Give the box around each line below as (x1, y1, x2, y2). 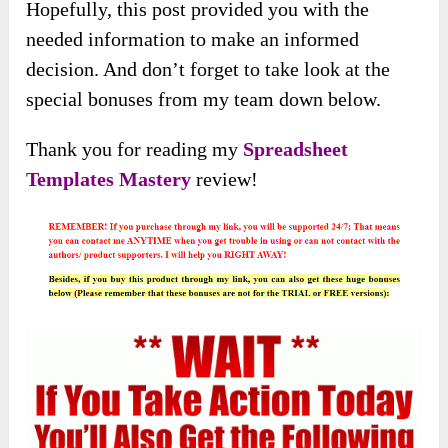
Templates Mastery (26, 168, 192, 191)
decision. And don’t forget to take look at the (26, 58, 391, 81)
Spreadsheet (243, 138, 349, 161)
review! (196, 168, 259, 191)
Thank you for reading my (26, 138, 239, 161)
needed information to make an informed (26, 28, 360, 51)
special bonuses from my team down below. (26, 88, 382, 111)
